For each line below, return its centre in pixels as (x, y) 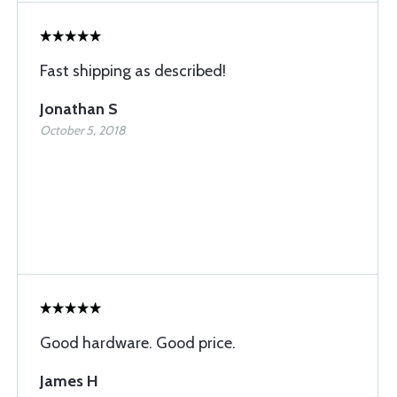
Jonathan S (79, 109)
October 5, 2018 (82, 130)
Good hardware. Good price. (138, 343)
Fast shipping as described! (133, 70)
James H (69, 381)
